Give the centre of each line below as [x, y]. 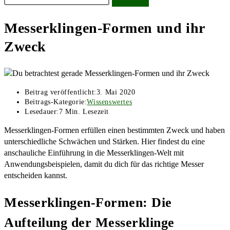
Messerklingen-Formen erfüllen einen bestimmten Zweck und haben [114, 130]
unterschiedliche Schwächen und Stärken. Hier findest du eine [104, 142]
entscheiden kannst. [36, 176]
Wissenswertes [110, 102]
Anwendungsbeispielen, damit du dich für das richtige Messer [104, 164]
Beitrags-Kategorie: [56, 102]
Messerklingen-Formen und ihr [104, 28]
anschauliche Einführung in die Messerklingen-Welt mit [94, 153]
